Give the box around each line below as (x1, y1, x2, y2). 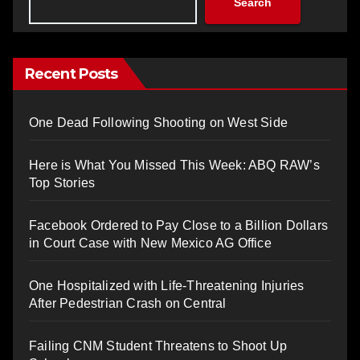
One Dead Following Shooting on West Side (29, 116, 288, 129)
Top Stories (29, 176, 96, 190)
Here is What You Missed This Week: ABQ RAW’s (29, 158, 320, 172)
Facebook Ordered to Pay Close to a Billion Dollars (29, 219, 329, 232)
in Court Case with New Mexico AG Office (29, 236, 272, 250)
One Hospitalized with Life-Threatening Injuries (29, 279, 305, 292)
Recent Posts (25, 65, 118, 83)
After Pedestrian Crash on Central (29, 297, 227, 310)
